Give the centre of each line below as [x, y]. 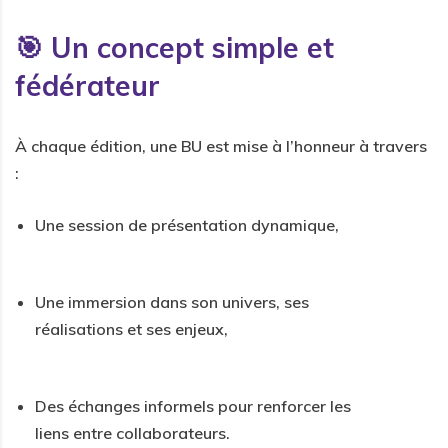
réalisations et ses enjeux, [131, 328]
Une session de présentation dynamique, [187, 224]
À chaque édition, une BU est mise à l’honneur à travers [221, 145]
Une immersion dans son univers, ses [172, 301]
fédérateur [87, 85]
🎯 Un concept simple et [174, 47]
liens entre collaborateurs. [132, 432]
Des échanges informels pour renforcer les [193, 405]
